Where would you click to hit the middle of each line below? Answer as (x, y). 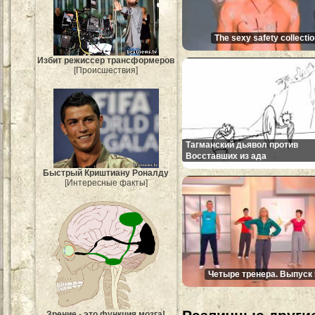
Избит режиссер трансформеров (106, 61)
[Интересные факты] (106, 182)
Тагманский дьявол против (242, 144)
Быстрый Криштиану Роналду (106, 173)
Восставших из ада (226, 156)
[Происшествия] (106, 71)
